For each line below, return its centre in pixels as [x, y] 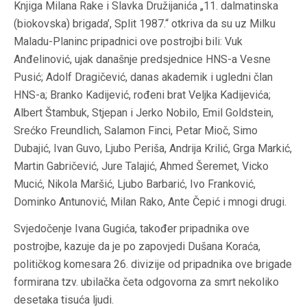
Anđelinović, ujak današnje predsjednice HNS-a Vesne [142, 60]
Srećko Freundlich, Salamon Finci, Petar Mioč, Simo [136, 131]
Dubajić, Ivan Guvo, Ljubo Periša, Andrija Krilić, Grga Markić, [153, 149]
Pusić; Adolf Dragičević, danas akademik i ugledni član [143, 77]
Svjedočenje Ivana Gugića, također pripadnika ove [132, 229]
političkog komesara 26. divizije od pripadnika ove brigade [153, 265]
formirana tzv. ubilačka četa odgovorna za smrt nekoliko [146, 282]
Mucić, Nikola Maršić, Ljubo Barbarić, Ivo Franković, [135, 184]
